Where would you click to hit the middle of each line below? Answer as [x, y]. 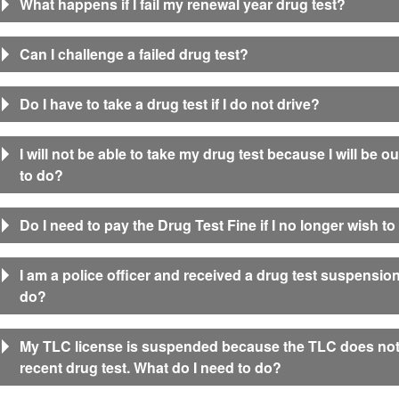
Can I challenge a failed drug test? [134, 54]
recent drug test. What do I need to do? [151, 367]
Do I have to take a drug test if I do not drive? [170, 104]
